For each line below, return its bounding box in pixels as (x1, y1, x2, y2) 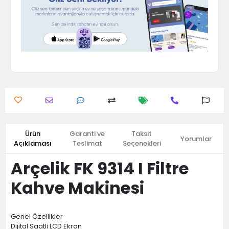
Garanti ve (70, 129, 105, 139)
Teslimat (72, 139, 102, 148)
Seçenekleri (122, 139, 161, 148)
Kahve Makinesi (11, 176, 144, 199)
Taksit (131, 129, 152, 139)
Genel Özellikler (11, 212, 63, 221)
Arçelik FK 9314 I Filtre (11, 157, 189, 180)
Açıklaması (14, 139, 52, 148)
